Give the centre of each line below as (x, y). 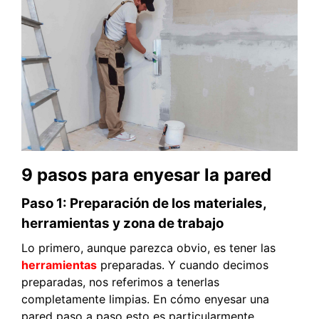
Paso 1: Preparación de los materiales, (144, 203)
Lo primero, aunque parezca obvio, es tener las (148, 247)
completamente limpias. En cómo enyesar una (145, 299)
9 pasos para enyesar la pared (146, 174)
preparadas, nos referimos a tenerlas (120, 282)
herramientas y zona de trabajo (122, 223)
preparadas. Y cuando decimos (183, 265)
